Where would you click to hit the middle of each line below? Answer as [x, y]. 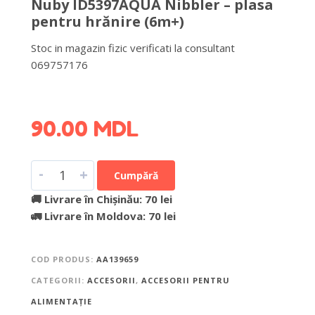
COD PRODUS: [63, 259]
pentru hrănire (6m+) [107, 21]
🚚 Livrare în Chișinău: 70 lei [101, 199]
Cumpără [136, 175]
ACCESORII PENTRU [185, 280]
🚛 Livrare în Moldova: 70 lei [103, 216]
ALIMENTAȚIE [61, 301]
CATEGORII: [59, 280]
